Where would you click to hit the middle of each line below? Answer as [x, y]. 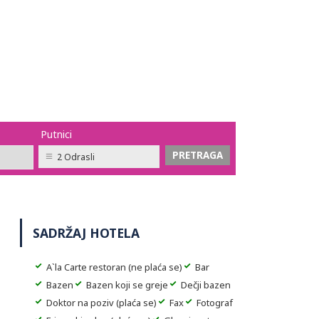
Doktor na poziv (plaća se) [101, 303]
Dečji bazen [206, 285]
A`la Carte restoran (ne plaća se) [114, 267]
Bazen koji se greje [127, 285]
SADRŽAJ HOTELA [86, 233]
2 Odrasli [75, 157]
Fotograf [215, 303]
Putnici [56, 134]
